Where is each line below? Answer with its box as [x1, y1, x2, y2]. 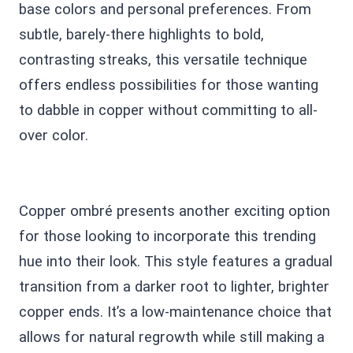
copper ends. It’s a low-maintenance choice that [19, 303, 332, 321]
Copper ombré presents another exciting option [19, 202, 330, 220]
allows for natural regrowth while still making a [19, 328, 325, 346]
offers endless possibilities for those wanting [19, 76, 318, 94]
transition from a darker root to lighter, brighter [19, 277, 329, 295]
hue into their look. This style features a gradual [19, 252, 333, 270]
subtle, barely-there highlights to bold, [19, 25, 264, 43]
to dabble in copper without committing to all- [19, 101, 318, 119]
